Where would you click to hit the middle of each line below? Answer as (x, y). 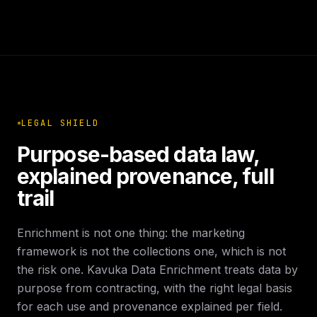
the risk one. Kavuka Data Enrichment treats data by (157, 270)
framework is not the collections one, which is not (151, 251)
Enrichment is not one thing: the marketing (131, 233)
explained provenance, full (145, 176)
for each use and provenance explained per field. (150, 306)
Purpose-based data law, (138, 154)
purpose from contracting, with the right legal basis (155, 288)
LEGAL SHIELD (60, 123)
